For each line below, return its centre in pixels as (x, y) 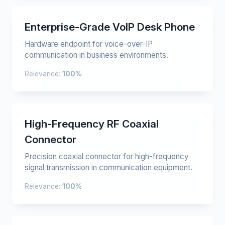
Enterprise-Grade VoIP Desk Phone (110, 27)
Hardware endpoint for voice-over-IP (89, 44)
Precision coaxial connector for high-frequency (106, 156)
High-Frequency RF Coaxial (92, 124)
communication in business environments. (96, 55)
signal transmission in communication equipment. (108, 167)
